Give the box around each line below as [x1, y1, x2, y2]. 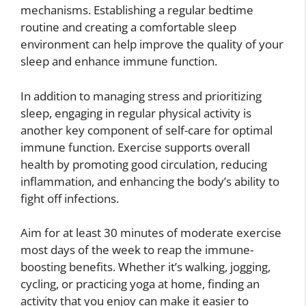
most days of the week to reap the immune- [20, 242, 253, 258]
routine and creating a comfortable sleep [20, 19, 236, 36]
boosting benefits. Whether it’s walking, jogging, [20, 259, 270, 275]
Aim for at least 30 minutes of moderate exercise [20, 225, 281, 241]
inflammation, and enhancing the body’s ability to [20, 173, 279, 189]
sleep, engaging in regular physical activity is [20, 105, 251, 121]
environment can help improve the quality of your [20, 36, 283, 53]
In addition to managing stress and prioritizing [20, 87, 262, 104]
